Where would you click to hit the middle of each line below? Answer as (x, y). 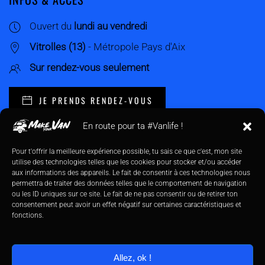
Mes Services (39, 190)
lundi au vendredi (111, 26)
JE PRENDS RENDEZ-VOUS (96, 101)
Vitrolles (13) (58, 47)
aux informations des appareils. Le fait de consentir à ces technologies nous (131, 173)
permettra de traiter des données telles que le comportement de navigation (129, 183)
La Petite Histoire (46, 169)
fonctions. (28, 215)
